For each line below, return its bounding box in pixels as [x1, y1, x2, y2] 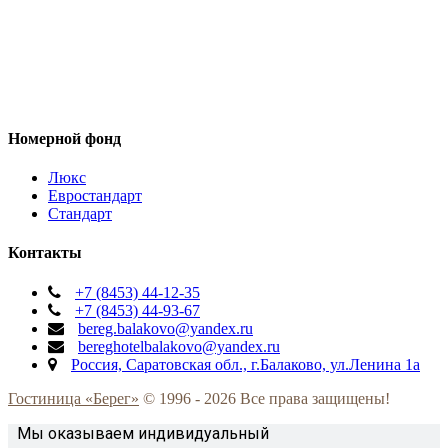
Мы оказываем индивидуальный [17, 423, 269, 443]
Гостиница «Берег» [8, 389, 139, 407]
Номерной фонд [8, 129, 121, 147]
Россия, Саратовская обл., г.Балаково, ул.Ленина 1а [71, 355, 420, 373]
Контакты [8, 244, 82, 262]
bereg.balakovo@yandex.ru [78, 319, 253, 337]
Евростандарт [48, 187, 142, 205]
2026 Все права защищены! [204, 389, 390, 407]
